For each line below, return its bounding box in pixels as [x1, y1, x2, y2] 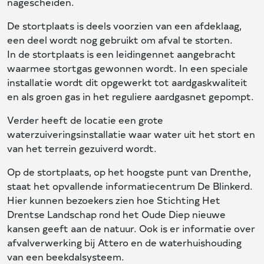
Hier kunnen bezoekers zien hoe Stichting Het [7, 193, 220, 206]
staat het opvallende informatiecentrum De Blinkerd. [7, 179, 253, 192]
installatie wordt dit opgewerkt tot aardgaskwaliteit [7, 75, 247, 88]
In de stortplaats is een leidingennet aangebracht [7, 47, 236, 60]
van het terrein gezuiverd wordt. [7, 141, 157, 154]
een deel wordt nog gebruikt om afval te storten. [7, 33, 233, 46]
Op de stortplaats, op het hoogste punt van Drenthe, [7, 165, 251, 178]
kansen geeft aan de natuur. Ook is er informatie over [7, 222, 255, 235]
